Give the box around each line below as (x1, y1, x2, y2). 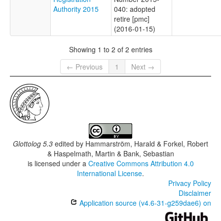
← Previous (67, 62, 103, 72)
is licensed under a (27, 158, 88, 169)
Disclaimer (179, 188, 211, 198)
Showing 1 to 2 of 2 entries (69, 44, 152, 54)
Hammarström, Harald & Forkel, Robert (85, 139, 208, 149)
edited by (53, 139, 85, 149)
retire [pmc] (114, 14, 149, 24)
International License (77, 168, 142, 179)
